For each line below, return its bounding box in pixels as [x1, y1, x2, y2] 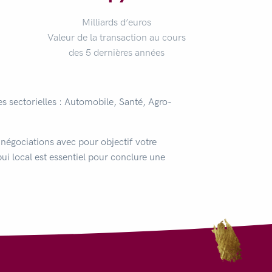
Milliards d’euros [82, 16, 152, 28]
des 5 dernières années [69, 46, 165, 58]
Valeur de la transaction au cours [47, 31, 186, 43]
